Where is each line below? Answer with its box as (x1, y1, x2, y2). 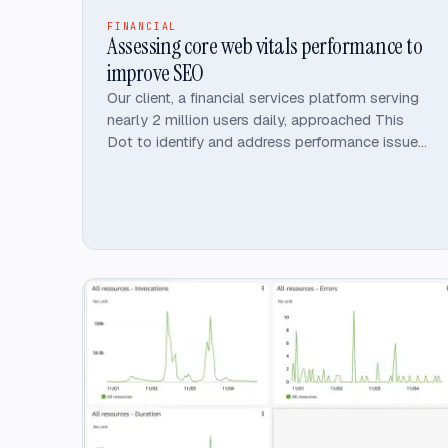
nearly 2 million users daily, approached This (107, 109, 404, 129)
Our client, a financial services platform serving (107, 87, 419, 107)
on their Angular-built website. (107, 153, 309, 173)
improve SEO (107, 57, 204, 88)
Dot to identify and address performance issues (107, 131, 426, 151)
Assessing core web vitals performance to (107, 30, 422, 61)
